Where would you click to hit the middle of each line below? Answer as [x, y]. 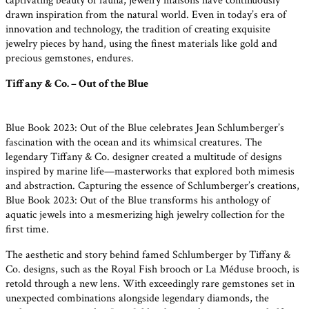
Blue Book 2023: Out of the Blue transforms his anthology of [138, 201]
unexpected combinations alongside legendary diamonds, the [137, 299]
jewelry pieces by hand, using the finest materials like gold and [141, 43]
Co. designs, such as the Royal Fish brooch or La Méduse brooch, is [152, 270]
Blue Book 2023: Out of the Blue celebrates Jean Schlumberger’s [145, 128]
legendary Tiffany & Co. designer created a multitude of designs [144, 157]
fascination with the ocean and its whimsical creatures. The [134, 143]
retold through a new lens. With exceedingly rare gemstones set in [150, 284]
